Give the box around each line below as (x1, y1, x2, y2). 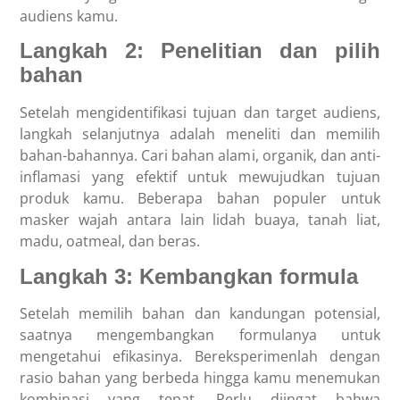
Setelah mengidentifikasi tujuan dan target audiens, (20, 102, 380, 122)
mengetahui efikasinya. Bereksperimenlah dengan (20, 346, 380, 366)
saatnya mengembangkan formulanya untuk (20, 324, 380, 345)
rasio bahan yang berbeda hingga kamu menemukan (20, 367, 380, 387)
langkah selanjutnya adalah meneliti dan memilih (20, 123, 380, 144)
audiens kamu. (20, 5, 122, 26)
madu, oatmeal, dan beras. (20, 230, 204, 251)
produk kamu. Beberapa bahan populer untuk (20, 187, 380, 208)
